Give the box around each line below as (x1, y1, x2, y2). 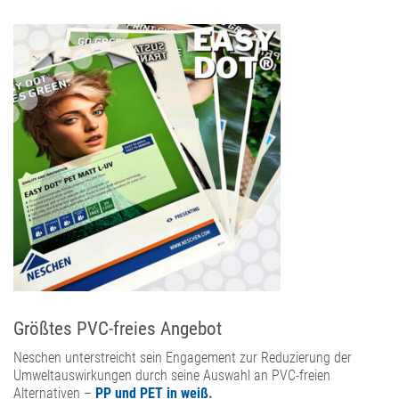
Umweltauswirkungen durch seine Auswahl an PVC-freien (13, 367, 330, 385)
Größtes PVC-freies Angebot (13, 318, 222, 340)
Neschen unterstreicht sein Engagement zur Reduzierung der (13, 349, 352, 367)
